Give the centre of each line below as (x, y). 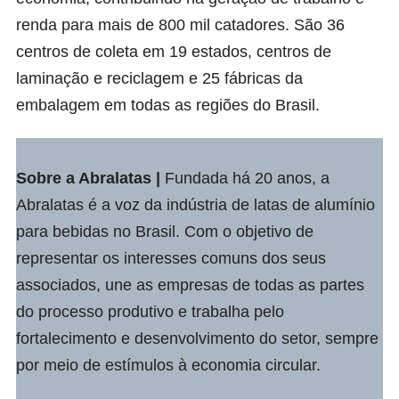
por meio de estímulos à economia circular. (168, 365)
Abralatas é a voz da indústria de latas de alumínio (195, 204)
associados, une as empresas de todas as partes (190, 285)
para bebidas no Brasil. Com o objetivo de (165, 231)
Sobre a (47, 178)
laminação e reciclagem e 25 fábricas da (159, 78)
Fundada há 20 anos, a (247, 178)
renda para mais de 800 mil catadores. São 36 (180, 24)
